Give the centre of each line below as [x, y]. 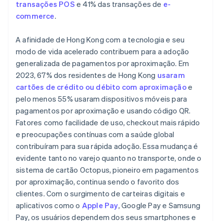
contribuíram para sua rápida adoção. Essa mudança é [107, 146]
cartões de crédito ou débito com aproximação [101, 87]
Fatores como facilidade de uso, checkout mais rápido [108, 123]
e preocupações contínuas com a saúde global [95, 134]
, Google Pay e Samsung [159, 205]
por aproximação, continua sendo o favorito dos [98, 182]
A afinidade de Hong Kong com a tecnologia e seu [100, 40]
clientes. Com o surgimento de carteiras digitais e [101, 194]
